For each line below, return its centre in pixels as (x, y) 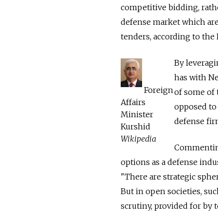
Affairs (133, 102)
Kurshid (136, 126)
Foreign (158, 90)
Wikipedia (138, 138)
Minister (137, 114)
